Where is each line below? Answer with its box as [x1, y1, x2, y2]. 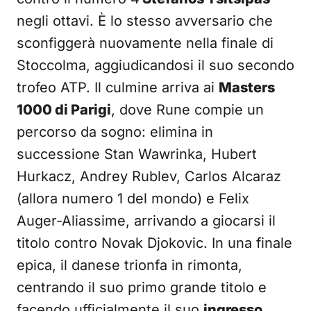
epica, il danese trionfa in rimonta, [17, 257, 242, 274]
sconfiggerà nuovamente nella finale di [17, 35, 274, 51]
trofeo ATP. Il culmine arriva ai [17, 79, 219, 96]
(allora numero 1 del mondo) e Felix [17, 190, 249, 207]
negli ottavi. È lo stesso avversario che [17, 12, 273, 29]
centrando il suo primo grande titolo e [17, 279, 267, 296]
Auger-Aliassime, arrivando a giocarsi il [17, 212, 276, 229]
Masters [219, 79, 275, 96]
